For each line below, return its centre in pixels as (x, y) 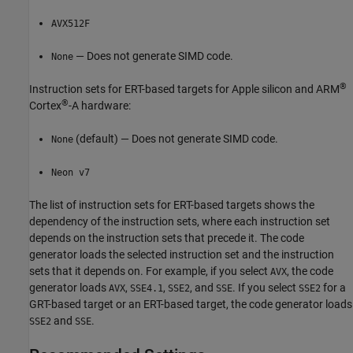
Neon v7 (71, 173)
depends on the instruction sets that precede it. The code (167, 238)
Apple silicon (262, 89)
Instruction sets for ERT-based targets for (130, 89)
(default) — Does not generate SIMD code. (176, 139)
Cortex (45, 106)
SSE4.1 (147, 288)
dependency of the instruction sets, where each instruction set (180, 221)
